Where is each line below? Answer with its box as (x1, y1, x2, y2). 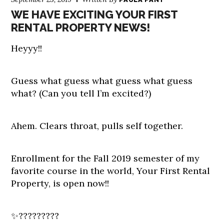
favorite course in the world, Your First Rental (11, 165, 210, 176)
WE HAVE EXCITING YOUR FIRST (11, 8, 178, 21)
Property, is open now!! (11, 177, 109, 189)
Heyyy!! (11, 42, 42, 54)
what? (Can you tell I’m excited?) (11, 87, 151, 99)
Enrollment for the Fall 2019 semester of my (11, 152, 200, 164)
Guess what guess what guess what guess (11, 75, 193, 86)
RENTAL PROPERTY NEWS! (11, 21, 151, 34)
